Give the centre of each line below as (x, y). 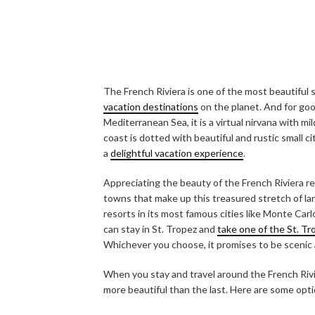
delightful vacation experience (177, 153)
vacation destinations (151, 106)
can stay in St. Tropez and (160, 229)
